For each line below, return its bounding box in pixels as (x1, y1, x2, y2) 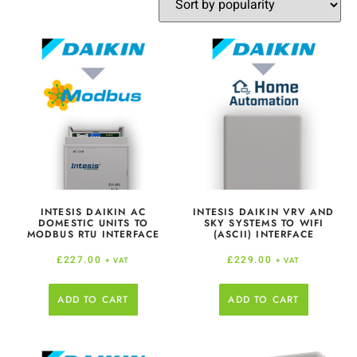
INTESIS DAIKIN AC (40, 205, 147, 219)
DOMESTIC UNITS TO (37, 216, 149, 230)
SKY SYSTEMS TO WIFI (203, 216, 324, 230)
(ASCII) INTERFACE (213, 227, 315, 241)
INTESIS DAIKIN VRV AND (193, 205, 335, 219)
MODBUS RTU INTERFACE (26, 227, 160, 241)
